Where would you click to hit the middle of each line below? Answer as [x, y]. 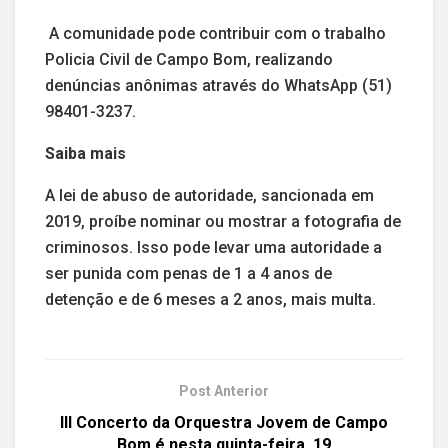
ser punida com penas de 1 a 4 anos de [188, 273]
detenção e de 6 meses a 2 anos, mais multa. [210, 299]
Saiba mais [87, 153]
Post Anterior [224, 390]
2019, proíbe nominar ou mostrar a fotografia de [223, 221]
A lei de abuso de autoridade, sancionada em [209, 195]
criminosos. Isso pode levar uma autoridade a [213, 247]
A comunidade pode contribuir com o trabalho [215, 33]
